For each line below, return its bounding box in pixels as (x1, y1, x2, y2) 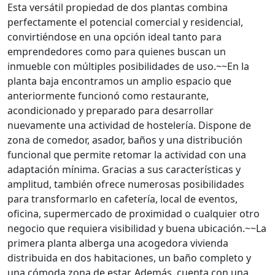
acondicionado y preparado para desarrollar (7, 104, 214, 117)
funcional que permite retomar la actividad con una (7, 148, 246, 161)
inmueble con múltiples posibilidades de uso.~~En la (7, 60, 249, 73)
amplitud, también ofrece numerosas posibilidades (7, 177, 244, 191)
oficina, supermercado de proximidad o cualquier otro (7, 207, 260, 220)
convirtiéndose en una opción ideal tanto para (7, 30, 222, 44)
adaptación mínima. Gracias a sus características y (7, 163, 241, 176)
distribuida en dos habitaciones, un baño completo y (7, 251, 251, 265)
